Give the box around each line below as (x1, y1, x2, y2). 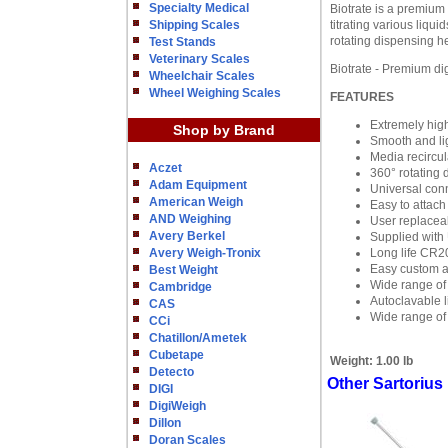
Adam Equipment (149, 178, 247, 192)
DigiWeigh (149, 399, 206, 413)
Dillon (149, 416, 181, 430)
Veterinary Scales (149, 52, 250, 66)
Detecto (149, 365, 194, 379)
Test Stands (149, 35, 216, 49)
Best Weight (149, 263, 218, 277)
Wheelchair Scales (149, 69, 255, 83)
